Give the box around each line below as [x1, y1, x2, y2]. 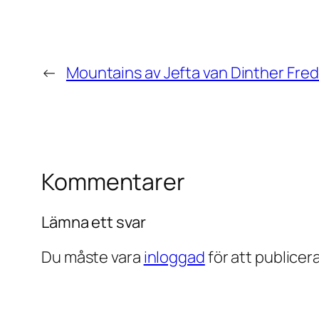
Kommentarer [41, 166, 185, 198]
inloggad [143, 246, 205, 268]
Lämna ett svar [41, 211, 146, 233]
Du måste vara [41, 246, 144, 268]
